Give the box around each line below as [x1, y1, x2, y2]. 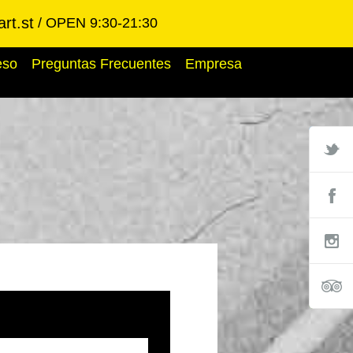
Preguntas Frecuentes [32, 56, 171, 72]
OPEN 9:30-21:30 [46, 15, 158, 31]
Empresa [185, 56, 242, 72]
